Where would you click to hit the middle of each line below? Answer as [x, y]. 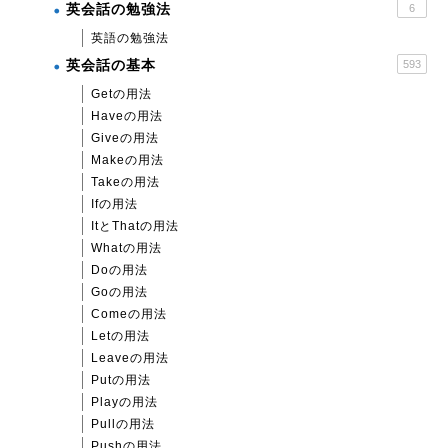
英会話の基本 [111, 65]
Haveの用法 [127, 115]
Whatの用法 [126, 247]
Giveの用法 [125, 137]
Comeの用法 [129, 313]
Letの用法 [120, 335]
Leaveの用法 [130, 357]
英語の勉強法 [130, 37]
